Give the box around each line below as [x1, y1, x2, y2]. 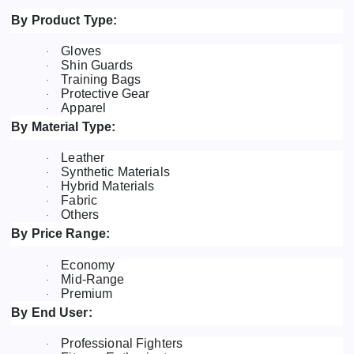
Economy [61, 258, 115, 272]
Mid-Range [61, 272, 125, 286]
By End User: [11, 305, 92, 319]
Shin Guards [61, 58, 133, 73]
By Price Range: [11, 227, 111, 241]
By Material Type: [11, 120, 116, 134]
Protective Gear [61, 87, 150, 101]
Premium [61, 286, 113, 300]
